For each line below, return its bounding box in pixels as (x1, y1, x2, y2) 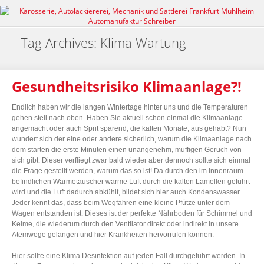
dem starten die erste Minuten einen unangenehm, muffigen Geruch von (12, 146, 242, 154)
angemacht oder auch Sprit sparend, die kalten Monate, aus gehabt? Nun (12, 124, 246, 133)
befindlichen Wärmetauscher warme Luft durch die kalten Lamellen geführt (12, 177, 250, 186)
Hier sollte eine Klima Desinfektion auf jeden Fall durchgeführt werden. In (12, 252, 245, 260)
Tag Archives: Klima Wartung (21, 34, 186, 51)
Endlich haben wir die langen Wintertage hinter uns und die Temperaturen (12, 103, 248, 111)
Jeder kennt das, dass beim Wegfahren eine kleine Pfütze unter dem (12, 199, 230, 207)
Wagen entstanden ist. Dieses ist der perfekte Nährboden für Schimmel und (12, 209, 252, 217)
